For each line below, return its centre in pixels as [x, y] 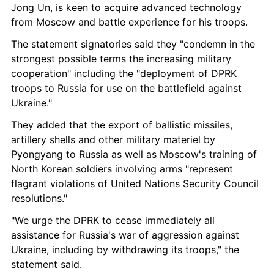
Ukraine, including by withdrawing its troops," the [125, 250]
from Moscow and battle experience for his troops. [129, 22]
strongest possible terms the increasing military [121, 59]
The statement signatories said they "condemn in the [133, 44]
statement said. [46, 264]
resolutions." [39, 198]
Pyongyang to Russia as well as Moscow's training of [134, 154]
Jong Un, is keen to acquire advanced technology [126, 7]
